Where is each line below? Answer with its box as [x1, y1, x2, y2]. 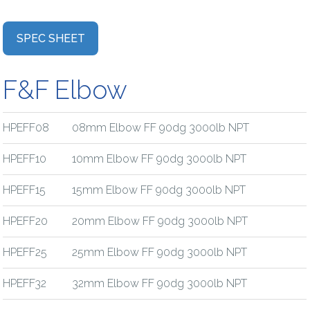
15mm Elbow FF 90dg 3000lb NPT [69, 183, 246, 197]
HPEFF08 [3, 120, 50, 134]
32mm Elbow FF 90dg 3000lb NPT [69, 276, 248, 290]
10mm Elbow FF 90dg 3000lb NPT [69, 152, 247, 165]
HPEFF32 [3, 276, 47, 290]
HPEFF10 [3, 152, 47, 165]
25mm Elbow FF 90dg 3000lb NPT [69, 245, 248, 259]
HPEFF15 [3, 183, 46, 197]
